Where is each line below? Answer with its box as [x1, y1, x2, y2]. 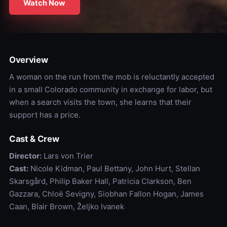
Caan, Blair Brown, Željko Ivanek [9, 202, 124, 211]
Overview [9, 55, 48, 65]
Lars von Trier [41, 151, 93, 161]
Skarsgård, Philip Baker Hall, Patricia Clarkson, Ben [9, 176, 192, 186]
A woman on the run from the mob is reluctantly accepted [9, 72, 214, 82]
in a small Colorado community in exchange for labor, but [9, 85, 212, 94]
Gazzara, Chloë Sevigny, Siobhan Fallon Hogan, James [9, 189, 204, 199]
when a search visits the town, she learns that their [9, 97, 192, 107]
